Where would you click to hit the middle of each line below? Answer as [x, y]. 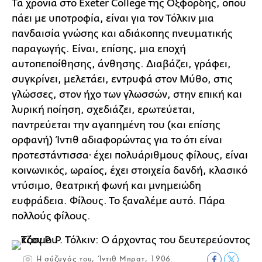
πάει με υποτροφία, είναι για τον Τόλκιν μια [113, 18]
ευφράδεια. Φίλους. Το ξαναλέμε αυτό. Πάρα [118, 201]
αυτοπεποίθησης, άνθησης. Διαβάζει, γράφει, [121, 64]
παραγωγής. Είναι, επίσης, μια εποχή [99, 49]
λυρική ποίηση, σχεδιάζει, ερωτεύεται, [104, 110]
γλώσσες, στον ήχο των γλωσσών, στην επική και [127, 94]
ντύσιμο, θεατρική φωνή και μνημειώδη [106, 186]
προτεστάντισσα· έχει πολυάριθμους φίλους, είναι [130, 155]
